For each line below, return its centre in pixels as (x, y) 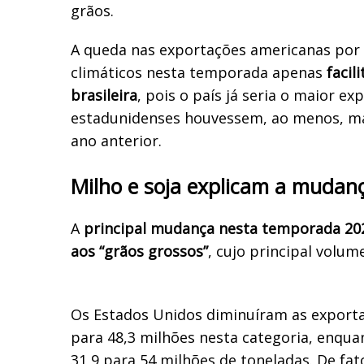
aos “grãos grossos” (139, 251)
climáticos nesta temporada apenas (199, 72)
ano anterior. (116, 140)
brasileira (104, 95)
